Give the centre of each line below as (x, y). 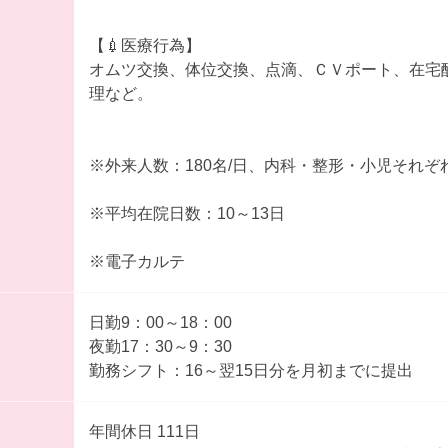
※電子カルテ (136, 261)
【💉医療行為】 (144, 45)
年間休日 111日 (144, 431)
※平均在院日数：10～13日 (186, 213)
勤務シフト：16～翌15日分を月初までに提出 (250, 370)
